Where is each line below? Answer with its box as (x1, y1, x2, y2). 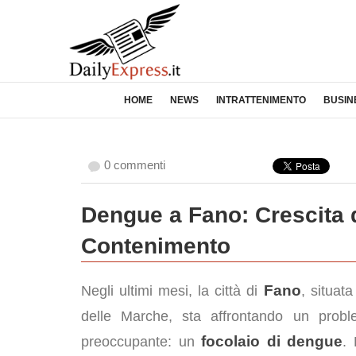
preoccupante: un (81, 334, 202, 350)
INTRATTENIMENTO (216, 95, 306, 106)
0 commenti (104, 158, 165, 172)
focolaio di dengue (201, 333, 343, 350)
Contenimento (81, 234, 230, 258)
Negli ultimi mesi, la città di (81, 283, 264, 299)
